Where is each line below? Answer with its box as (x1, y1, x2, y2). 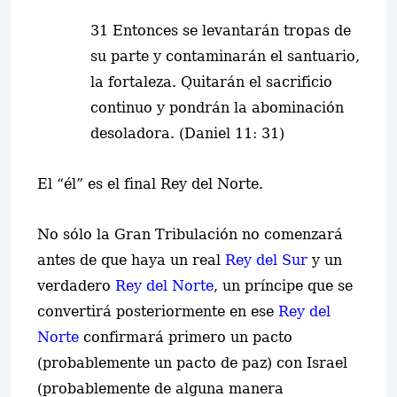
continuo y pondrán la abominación (90, 99, 344, 116)
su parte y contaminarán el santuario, (90, 48, 360, 65)
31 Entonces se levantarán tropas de (90, 22, 351, 39)
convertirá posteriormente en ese (37, 303, 278, 320)
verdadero (37, 277, 115, 294)
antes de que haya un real (37, 252, 225, 269)
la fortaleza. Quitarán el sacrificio (90, 74, 332, 90)
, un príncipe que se (214, 277, 353, 294)
